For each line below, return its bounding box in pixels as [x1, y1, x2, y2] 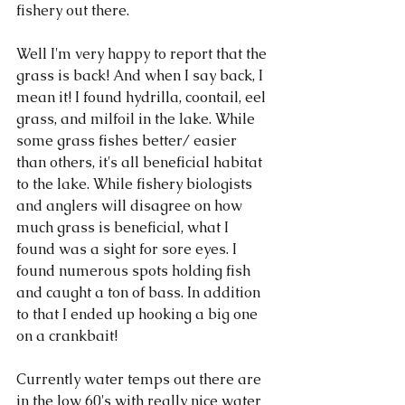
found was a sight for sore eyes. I [16, 239, 240, 259]
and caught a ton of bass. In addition [16, 282, 264, 302]
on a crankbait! [16, 325, 121, 345]
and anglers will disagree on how [16, 195, 246, 215]
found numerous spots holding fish [16, 260, 254, 280]
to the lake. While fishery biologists [16, 174, 256, 193]
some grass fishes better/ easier [16, 130, 240, 150]
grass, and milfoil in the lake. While [16, 108, 259, 128]
